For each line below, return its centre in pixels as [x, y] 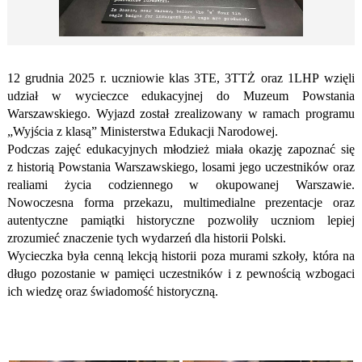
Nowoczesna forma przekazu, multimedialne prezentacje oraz [181, 203]
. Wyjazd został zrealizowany [167, 114]
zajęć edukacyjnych [107, 149]
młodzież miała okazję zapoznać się [257, 149]
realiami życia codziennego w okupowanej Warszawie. [181, 185]
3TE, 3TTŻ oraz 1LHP [257, 78]
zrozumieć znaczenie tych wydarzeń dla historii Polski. [146, 238]
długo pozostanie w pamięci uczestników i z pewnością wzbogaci [181, 274]
